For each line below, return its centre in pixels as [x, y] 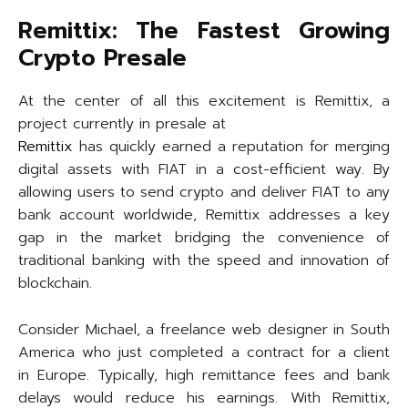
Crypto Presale [102, 59]
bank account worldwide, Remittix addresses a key [204, 215]
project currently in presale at [122, 124]
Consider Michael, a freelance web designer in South [204, 330]
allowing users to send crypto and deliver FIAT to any [204, 193]
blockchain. [55, 284]
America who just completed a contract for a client [204, 353]
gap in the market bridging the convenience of [204, 238]
